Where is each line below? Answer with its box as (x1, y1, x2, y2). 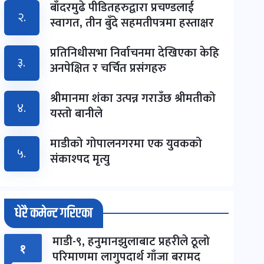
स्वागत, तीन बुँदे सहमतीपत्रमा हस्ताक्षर (49, 12, 214, 33)
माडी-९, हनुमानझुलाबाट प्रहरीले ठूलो (52, 231, 210, 252)
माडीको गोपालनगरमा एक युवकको (49, 133, 202, 154)
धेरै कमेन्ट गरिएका (14, 202, 93, 224)
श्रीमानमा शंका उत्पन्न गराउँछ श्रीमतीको (49, 88, 216, 108)
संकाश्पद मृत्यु (49, 148, 110, 169)
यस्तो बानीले (49, 103, 103, 124)
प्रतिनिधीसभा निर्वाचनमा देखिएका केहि (49, 42, 219, 63)
